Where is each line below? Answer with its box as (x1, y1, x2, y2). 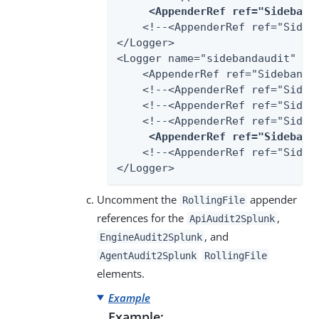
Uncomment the (97, 192, 179, 206)
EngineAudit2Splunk (99, 231, 202, 243)
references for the (97, 210, 187, 225)
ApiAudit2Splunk (189, 212, 275, 224)
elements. (97, 266, 145, 281)
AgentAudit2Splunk (99, 249, 197, 261)
